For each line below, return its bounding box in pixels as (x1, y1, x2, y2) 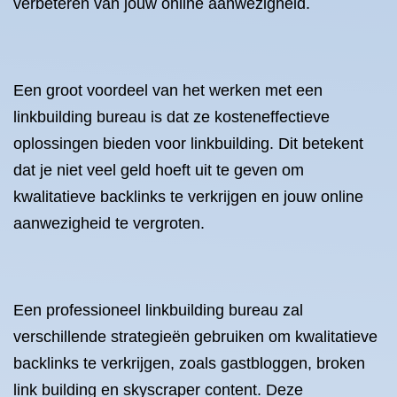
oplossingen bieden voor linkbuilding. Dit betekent (13, 135, 363, 152)
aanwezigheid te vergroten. (13, 214, 205, 232)
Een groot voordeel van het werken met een (13, 82, 323, 99)
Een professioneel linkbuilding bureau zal (13, 301, 303, 319)
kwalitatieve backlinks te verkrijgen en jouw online (13, 188, 363, 206)
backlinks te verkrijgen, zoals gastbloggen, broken (13, 354, 365, 372)
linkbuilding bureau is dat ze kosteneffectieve (13, 108, 330, 126)
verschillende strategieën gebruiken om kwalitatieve (13, 328, 378, 346)
